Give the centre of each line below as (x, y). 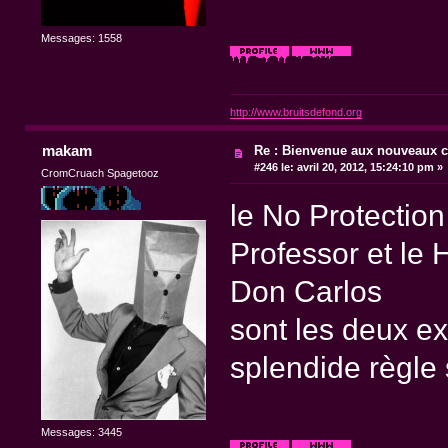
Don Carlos (305, 291)
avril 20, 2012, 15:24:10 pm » (369, 167)
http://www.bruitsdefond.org (295, 112)
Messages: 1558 (82, 37)
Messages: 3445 (82, 431)
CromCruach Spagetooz (100, 172)
